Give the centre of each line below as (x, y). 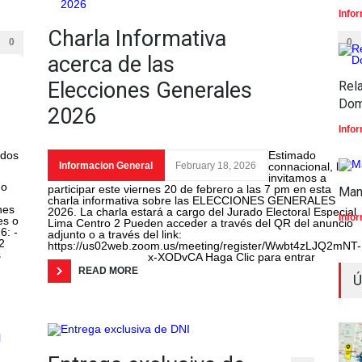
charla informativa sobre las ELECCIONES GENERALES (192, 201)
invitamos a (297, 178)
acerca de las (111, 65)
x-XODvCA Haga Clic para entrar (232, 257)
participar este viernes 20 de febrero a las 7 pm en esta (189, 189)
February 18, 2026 (216, 166)
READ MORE (108, 271)
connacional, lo (307, 167)
